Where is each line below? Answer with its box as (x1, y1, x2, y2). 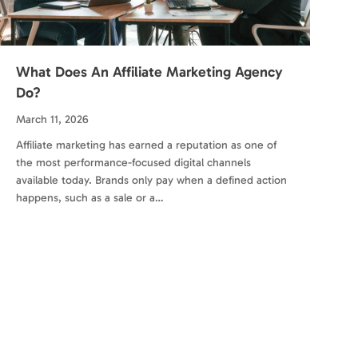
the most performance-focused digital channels (16, 155, 251, 169)
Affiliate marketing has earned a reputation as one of (16, 137, 276, 152)
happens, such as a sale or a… (16, 190, 164, 205)
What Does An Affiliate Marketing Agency (16, 62, 283, 81)
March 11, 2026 (16, 112, 89, 126)
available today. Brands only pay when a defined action (16, 173, 287, 187)
